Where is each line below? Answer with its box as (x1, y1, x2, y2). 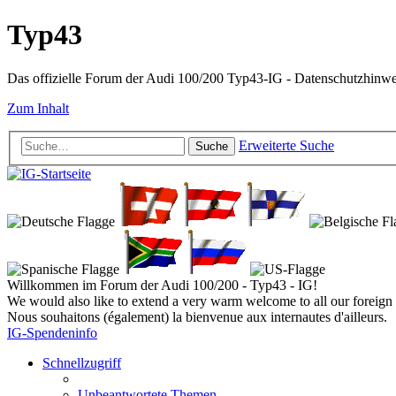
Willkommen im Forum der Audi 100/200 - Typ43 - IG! (7, 278, 317, 293)
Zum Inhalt (7, 100, 69, 116)
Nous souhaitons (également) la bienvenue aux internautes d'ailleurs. (7, 309, 387, 325)
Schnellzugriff (42, 355, 121, 371)
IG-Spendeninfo (7, 325, 97, 341)
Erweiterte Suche (239, 138, 334, 154)
